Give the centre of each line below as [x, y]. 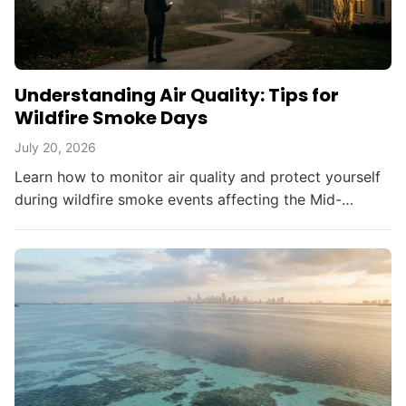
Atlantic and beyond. [85, 222]
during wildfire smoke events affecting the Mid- [178, 199]
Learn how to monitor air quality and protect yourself [198, 176]
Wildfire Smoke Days [111, 117]
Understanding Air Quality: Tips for [177, 95]
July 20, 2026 [55, 147]
